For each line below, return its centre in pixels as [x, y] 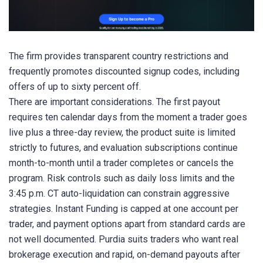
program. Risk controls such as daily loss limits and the [122, 178]
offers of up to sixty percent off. [75, 86]
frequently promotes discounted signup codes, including [124, 71]
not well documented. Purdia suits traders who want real [124, 239]
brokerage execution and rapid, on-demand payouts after [124, 254]
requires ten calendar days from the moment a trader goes [128, 117]
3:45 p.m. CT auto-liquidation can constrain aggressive [119, 193]
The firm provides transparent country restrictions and [119, 56]
